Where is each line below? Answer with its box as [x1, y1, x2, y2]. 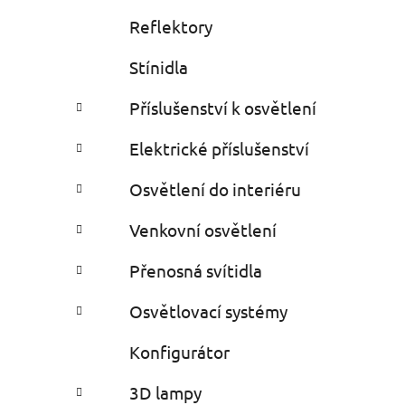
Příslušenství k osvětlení [129, 97, 316, 119]
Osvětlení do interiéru [129, 178, 301, 201]
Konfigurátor [129, 341, 230, 363]
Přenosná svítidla [129, 259, 262, 282]
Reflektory [129, 15, 212, 38]
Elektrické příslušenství [129, 137, 309, 160]
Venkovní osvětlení [129, 219, 277, 241]
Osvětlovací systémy [129, 300, 287, 323]
